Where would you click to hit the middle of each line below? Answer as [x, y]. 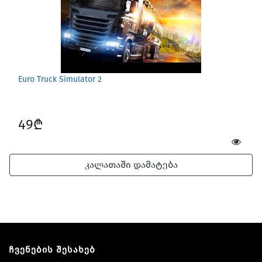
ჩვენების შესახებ [52, 249]
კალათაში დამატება [131, 164]
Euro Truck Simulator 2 [60, 79]
